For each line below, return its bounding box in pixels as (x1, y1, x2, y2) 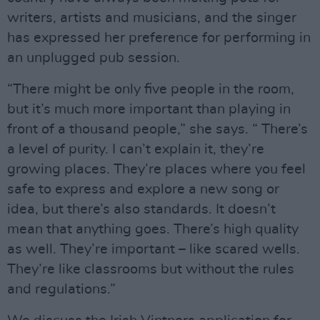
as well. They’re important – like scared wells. (7, 241, 300, 256)
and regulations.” (7, 281, 116, 296)
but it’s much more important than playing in (7, 101, 291, 116)
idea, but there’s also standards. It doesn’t (7, 201, 276, 216)
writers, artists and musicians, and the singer (7, 10, 296, 25)
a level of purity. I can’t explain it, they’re (7, 141, 264, 156)
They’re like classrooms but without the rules (7, 261, 294, 276)
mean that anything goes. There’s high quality (7, 221, 299, 236)
